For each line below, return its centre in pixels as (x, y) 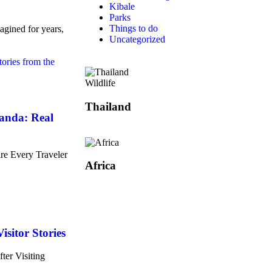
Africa (100, 166)
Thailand (108, 107)
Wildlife (100, 83)
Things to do (134, 29)
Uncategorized (137, 39)
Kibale (122, 7)
